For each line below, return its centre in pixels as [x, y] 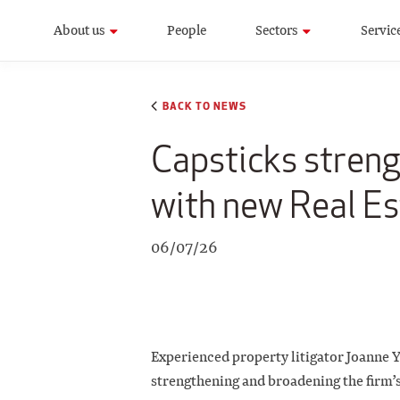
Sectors [277, 30]
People [187, 30]
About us [79, 30]
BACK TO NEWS [204, 106]
